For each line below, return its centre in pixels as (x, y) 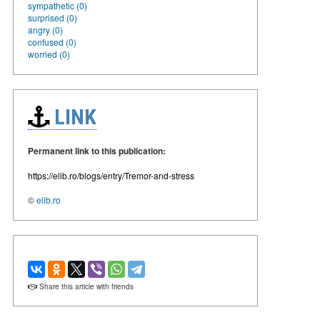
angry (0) (45, 29)
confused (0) (52, 41)
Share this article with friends (85, 286)
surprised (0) (52, 17)
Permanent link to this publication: (97, 150)
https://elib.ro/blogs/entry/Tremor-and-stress (111, 175)
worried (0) (49, 54)
